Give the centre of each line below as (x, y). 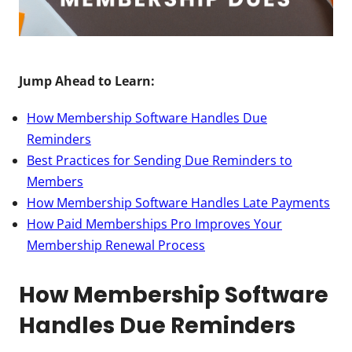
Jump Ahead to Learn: (87, 81)
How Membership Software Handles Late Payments (178, 202)
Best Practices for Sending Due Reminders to (159, 160)
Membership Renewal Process (116, 245)
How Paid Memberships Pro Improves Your (154, 224)
